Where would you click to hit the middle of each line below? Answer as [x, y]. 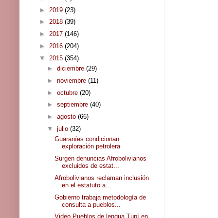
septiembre [73, 105]
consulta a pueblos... [91, 204]
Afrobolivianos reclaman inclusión [102, 178]
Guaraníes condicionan [87, 139]
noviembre [72, 80]
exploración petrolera [91, 146]
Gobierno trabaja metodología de [100, 197]
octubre [68, 92]
